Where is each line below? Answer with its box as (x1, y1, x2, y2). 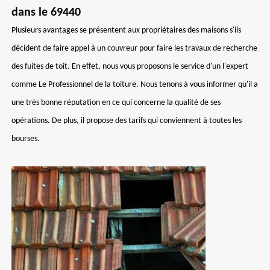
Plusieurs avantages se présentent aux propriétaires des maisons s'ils (11, 26, 241, 35)
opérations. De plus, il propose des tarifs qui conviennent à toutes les (11, 116, 242, 125)
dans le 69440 (11, 7, 81, 19)
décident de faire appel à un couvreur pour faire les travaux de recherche (11, 44, 257, 53)
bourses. (11, 134, 40, 143)
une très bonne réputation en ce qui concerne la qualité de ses (11, 98, 221, 107)
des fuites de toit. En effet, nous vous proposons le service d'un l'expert (11, 62, 248, 71)
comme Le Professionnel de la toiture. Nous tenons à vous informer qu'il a (11, 80, 258, 89)
